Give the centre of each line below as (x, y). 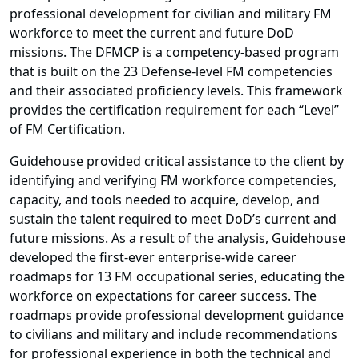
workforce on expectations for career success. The (163, 296)
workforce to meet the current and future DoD (152, 33)
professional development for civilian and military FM (171, 14)
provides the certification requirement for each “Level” (174, 110)
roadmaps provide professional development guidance (177, 315)
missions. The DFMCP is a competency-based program (174, 52)
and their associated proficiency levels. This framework (176, 91)
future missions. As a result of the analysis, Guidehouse (177, 238)
